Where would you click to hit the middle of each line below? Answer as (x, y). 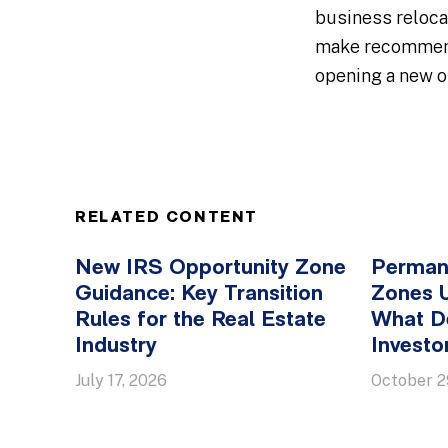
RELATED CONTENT (166, 218)
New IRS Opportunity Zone (210, 268)
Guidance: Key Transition (199, 294)
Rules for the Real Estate (200, 320)
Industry (116, 346)
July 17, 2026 (121, 380)
